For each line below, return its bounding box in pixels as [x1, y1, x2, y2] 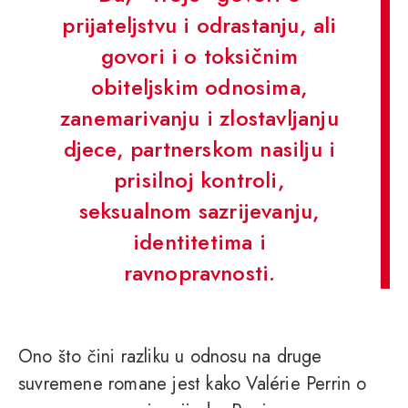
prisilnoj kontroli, [114, 164, 285, 197]
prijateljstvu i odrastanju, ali [62, 9, 337, 42]
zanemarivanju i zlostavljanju [60, 102, 339, 135]
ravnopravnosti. [123, 257, 276, 290]
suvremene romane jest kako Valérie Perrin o [18, 371, 367, 398]
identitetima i [133, 226, 266, 259]
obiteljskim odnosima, [90, 71, 309, 104]
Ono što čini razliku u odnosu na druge [18, 343, 322, 371]
